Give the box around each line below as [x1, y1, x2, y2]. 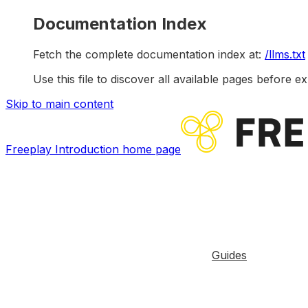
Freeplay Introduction [5, 142, 119, 156]
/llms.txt [265, 47, 305, 61]
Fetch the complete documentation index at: [33, 47, 261, 61]
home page [119, 142, 181, 156]
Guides [212, 247, 247, 262]
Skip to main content [5, 96, 113, 111]
